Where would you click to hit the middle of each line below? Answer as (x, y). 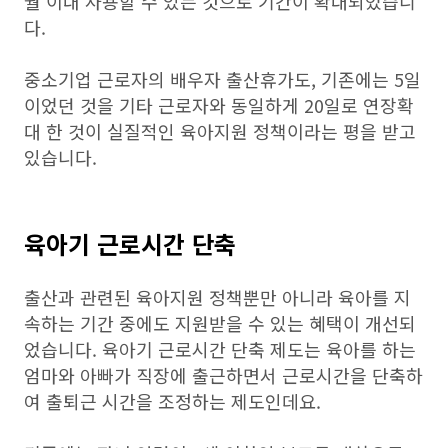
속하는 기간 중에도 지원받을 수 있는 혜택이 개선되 (220, 323)
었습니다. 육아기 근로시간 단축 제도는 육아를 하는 (220, 349)
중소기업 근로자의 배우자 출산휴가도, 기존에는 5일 (222, 79)
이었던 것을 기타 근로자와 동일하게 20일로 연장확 (219, 105)
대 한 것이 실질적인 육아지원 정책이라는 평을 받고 (220, 131)
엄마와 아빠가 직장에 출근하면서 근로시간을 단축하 (223, 375)
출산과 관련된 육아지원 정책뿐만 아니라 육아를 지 (217, 297)
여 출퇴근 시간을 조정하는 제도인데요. (172, 401)
